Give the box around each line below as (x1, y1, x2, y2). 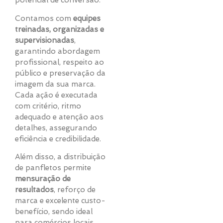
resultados (15, 185, 54, 195)
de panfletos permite (15, 163, 91, 173)
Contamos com (15, 13, 73, 23)
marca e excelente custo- (15, 196, 106, 206)
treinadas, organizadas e (15, 24, 104, 34)
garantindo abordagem (15, 46, 100, 56)
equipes (73, 13, 101, 23)
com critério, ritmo (15, 101, 81, 111)
